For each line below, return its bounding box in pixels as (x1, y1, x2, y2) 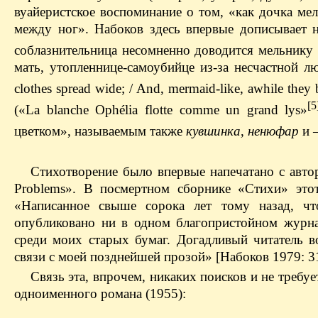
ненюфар (248, 124, 299, 139)
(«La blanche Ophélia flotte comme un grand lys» (14, 102, 308, 118)
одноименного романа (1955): (14, 285, 186, 301)
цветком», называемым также (14, 124, 186, 139)
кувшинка (186, 124, 241, 139)
